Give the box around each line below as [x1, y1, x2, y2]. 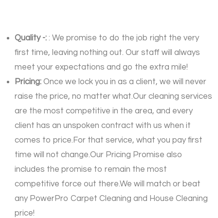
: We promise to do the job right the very [49, 34, 199, 43]
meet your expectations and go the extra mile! [15, 63, 188, 72]
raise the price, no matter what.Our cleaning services [15, 92, 212, 101]
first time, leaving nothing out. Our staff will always [15, 48, 200, 57]
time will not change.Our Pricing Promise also [15, 150, 182, 160]
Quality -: [15, 34, 49, 43]
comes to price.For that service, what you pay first [15, 136, 202, 145]
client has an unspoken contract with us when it [15, 121, 191, 130]
